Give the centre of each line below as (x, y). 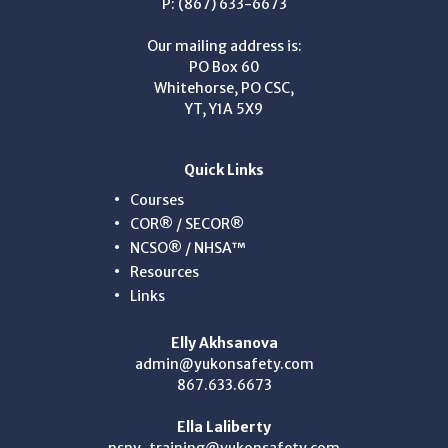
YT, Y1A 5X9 (224, 108)
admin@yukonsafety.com (224, 363)
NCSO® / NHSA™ (188, 247)
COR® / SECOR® (187, 223)
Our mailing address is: (224, 45)
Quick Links (224, 169)
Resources (165, 271)
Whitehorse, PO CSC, (224, 87)
